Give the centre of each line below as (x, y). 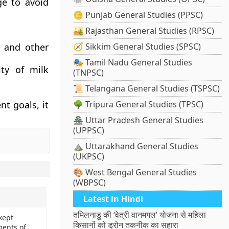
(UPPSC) (89, 131)
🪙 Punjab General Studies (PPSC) (138, 15)
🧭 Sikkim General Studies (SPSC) (137, 47)
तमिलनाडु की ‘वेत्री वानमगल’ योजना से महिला (140, 215)
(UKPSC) (89, 157)
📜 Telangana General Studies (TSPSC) (147, 89)
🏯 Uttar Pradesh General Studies (139, 120)
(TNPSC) (89, 73)
